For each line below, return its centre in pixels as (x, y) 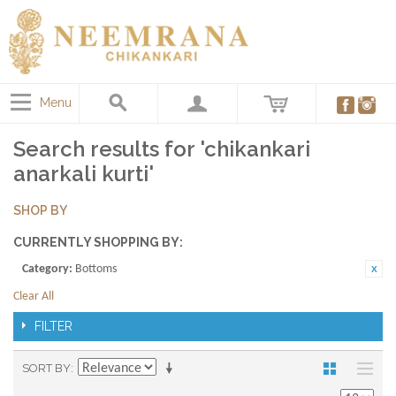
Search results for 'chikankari (162, 148)
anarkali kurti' (84, 173)
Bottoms (96, 269)
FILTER (53, 326)
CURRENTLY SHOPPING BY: (98, 242)
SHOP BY (40, 210)
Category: (47, 269)
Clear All (34, 296)
